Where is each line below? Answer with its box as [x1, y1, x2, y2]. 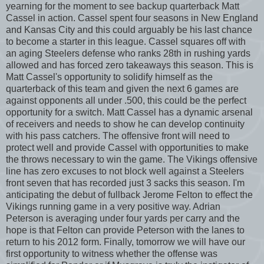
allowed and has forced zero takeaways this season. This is [6, 60, 253, 70]
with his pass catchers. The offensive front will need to [6, 130, 230, 141]
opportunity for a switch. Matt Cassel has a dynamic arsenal [6, 107, 253, 117]
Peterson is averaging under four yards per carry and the [6, 213, 240, 223]
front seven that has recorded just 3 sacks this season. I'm [6, 177, 245, 188]
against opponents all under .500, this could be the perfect [6, 95, 246, 105]
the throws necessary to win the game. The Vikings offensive [6, 154, 258, 164]
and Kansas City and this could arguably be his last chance [6, 24, 252, 35]
